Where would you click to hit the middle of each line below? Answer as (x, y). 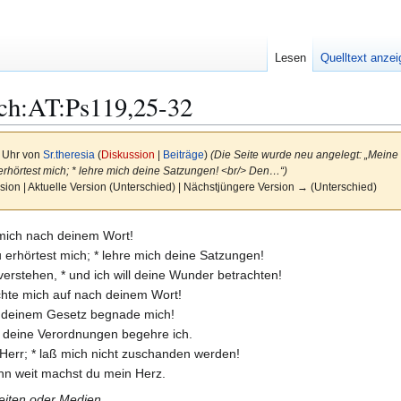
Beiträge (183, 155)
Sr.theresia (68, 155)
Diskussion (128, 155)
